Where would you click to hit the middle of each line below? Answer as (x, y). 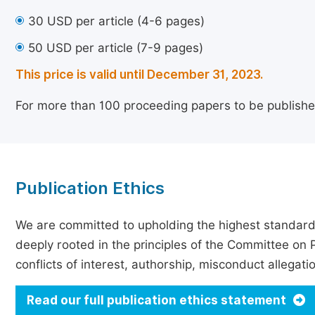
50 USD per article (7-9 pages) (116, 48)
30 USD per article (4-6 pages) (116, 21)
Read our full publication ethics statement (158, 300)
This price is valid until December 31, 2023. (139, 75)
